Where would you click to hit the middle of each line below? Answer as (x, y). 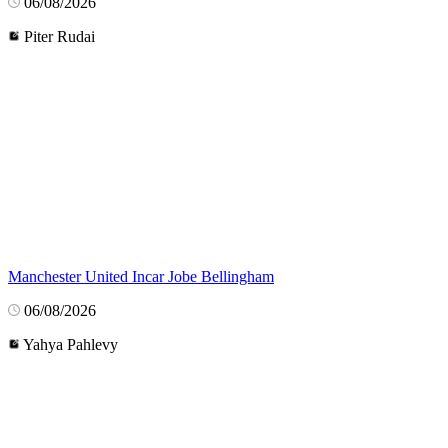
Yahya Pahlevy (70, 344)
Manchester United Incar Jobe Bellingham (141, 276)
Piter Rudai (59, 36)
